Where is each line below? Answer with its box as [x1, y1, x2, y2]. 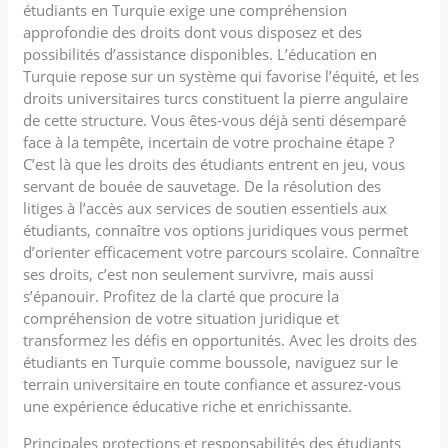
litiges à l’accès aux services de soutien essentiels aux [23, 197, 388, 218]
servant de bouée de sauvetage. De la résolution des [23, 175, 382, 196]
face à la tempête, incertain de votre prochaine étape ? [23, 131, 395, 152]
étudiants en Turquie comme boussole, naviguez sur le [23, 351, 399, 372]
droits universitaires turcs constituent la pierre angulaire [23, 87, 409, 108]
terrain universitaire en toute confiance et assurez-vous [23, 373, 402, 394]
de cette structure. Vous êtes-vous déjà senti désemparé [23, 109, 407, 130]
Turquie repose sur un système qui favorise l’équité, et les [23, 65, 420, 86]
